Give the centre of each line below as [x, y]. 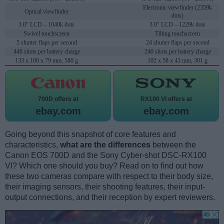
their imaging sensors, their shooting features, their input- [105, 187]
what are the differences [105, 145]
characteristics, [32, 145]
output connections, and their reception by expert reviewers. [110, 197]
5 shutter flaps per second [46, 43]
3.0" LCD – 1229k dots [177, 25]
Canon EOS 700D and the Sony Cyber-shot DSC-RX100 [106, 155]
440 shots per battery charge [46, 52]
